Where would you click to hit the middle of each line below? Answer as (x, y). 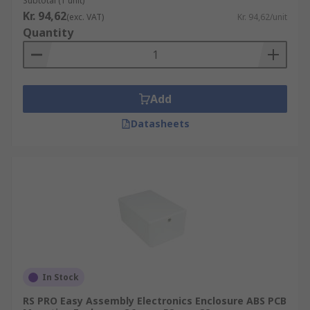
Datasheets (160, 124)
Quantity (48, 33)
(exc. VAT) (85, 17)
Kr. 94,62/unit (262, 17)
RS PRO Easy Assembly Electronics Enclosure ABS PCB (155, 301)
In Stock (61, 277)
